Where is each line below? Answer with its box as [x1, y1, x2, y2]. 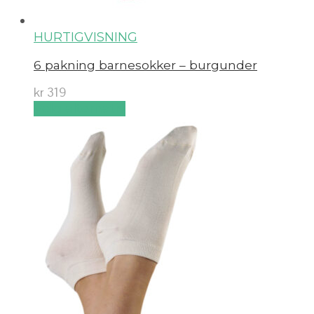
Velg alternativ [34, 101, 125, 117]
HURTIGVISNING [34, 29, 137, 46]
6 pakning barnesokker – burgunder [34, 57, 257, 72]
